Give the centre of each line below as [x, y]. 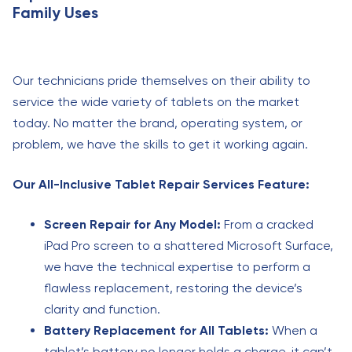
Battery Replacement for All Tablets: [156, 330]
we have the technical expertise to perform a [177, 267]
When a [293, 330]
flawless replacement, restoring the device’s [173, 288]
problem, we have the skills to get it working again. [160, 144]
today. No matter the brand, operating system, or [158, 123]
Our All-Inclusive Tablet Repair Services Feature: [161, 184]
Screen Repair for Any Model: [132, 224]
